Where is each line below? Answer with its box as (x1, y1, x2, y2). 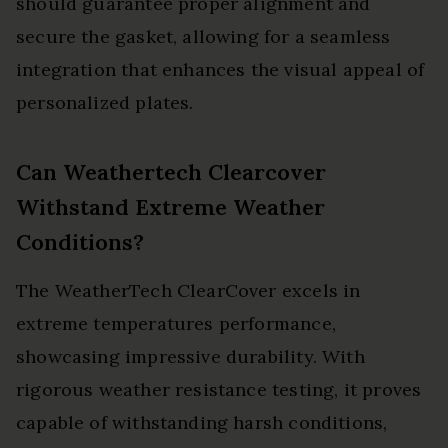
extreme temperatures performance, (16, 312, 336, 336)
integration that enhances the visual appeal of (16, 58, 425, 82)
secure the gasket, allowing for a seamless (16, 25, 391, 49)
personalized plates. (16, 91, 194, 115)
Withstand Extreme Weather (16, 193, 325, 222)
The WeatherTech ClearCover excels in (16, 279, 361, 303)
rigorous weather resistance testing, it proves (16, 378, 422, 402)
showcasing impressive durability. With (16, 345, 365, 369)
